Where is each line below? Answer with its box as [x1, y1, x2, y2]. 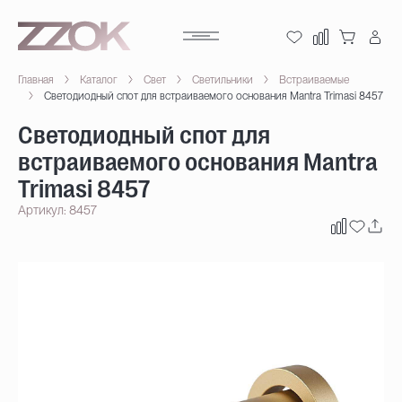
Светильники [192, 74, 253, 86]
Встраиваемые [279, 74, 349, 86]
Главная [18, 74, 54, 86]
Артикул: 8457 [18, 203, 97, 217]
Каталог [80, 74, 118, 86]
